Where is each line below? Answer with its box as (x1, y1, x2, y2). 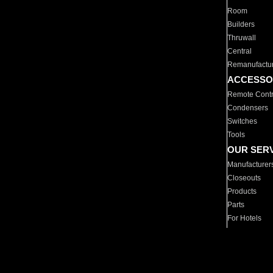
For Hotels (227, 214, 262, 222)
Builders (227, 20, 255, 29)
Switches (227, 117, 258, 126)
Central (227, 47, 252, 55)
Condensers (227, 104, 269, 112)
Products (227, 187, 257, 196)
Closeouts (227, 174, 261, 182)
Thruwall (227, 34, 257, 42)
